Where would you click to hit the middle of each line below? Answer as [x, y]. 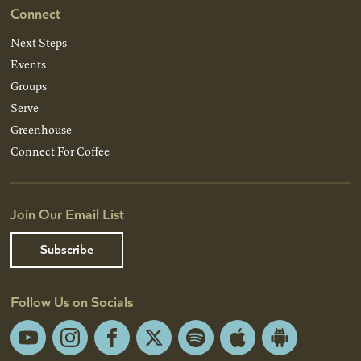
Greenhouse [41, 130]
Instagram [95, 347]
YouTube [50, 347]
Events [28, 64]
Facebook [135, 347]
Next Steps [38, 43]
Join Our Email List [67, 214]
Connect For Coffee [60, 151]
